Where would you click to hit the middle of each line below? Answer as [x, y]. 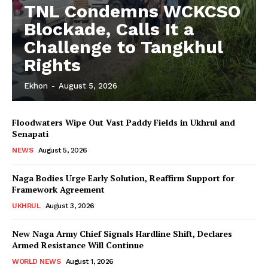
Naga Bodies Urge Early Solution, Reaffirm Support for [123, 178]
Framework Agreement [58, 189]
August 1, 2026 [89, 261]
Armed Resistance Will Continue [78, 245]
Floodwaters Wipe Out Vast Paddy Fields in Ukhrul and [124, 122]
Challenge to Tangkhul [124, 47]
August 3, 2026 [70, 205]
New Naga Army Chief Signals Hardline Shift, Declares [122, 233]
